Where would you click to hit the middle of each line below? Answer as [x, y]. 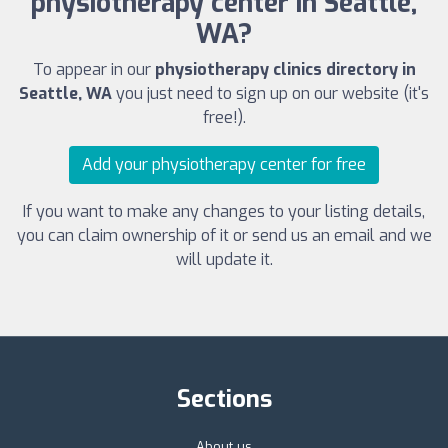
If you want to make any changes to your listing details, [224, 211]
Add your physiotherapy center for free [224, 164]
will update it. [224, 259]
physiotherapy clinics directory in [285, 69]
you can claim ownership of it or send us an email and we [224, 235]
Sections [224, 398]
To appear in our [93, 69]
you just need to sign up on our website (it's [270, 93]
